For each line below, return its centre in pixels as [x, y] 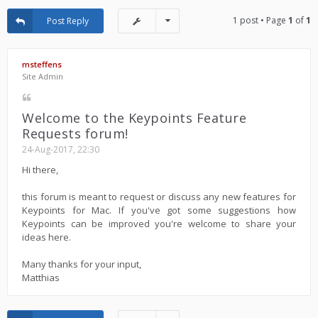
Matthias [41, 278]
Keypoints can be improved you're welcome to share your [159, 224]
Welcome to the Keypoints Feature [134, 118]
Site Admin [43, 76]
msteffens [42, 64]
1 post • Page [261, 20]
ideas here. [46, 237]
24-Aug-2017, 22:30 [61, 149]
